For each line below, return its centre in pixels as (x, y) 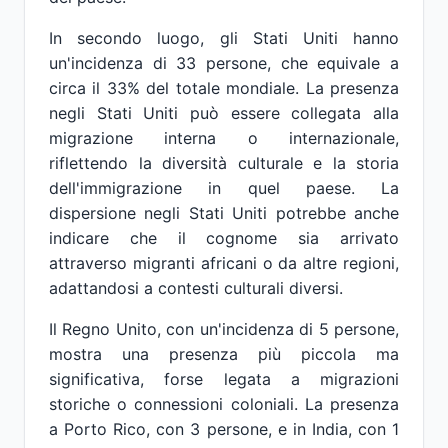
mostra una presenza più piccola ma (224, 354)
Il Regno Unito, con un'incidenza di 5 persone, (224, 329)
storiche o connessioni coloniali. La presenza (224, 404)
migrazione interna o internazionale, (224, 138)
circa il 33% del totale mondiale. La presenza (224, 88)
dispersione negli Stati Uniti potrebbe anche (224, 213)
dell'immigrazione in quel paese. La (224, 188)
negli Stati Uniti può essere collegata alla (224, 113)
